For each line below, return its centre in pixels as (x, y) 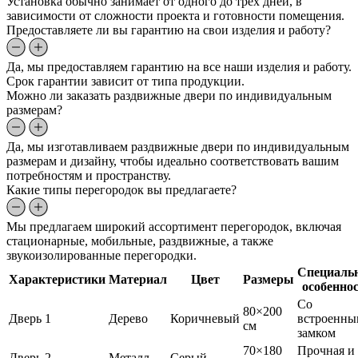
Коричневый (205, 319)
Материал (138, 280)
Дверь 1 (30, 319)
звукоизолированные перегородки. (101, 256)
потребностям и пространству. (89, 176)
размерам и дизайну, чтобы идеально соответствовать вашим (173, 161)
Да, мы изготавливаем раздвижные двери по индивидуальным (178, 147)
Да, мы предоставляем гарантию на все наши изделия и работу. (179, 67)
